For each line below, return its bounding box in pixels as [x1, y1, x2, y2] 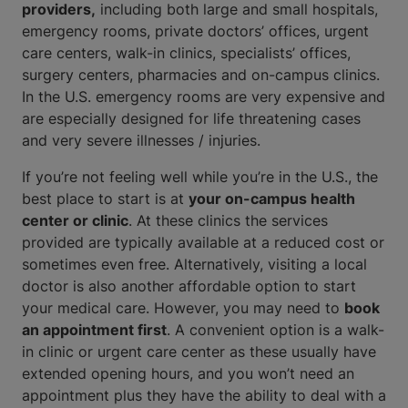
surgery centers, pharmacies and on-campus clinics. [22, 66, 380, 84]
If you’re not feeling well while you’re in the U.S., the [22, 168, 378, 186]
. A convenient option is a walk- [167, 321, 384, 339]
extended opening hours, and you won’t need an [22, 364, 354, 382]
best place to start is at [22, 189, 189, 208]
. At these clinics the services [128, 211, 328, 229]
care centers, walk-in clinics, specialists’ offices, [22, 44, 351, 62]
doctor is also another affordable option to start [22, 277, 356, 295]
